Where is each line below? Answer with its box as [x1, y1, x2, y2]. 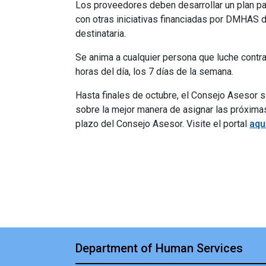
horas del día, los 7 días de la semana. [75, 66, 233, 77]
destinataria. [75, 28, 126, 39]
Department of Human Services [75, 241, 243, 255]
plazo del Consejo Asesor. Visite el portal [75, 118, 249, 129]
